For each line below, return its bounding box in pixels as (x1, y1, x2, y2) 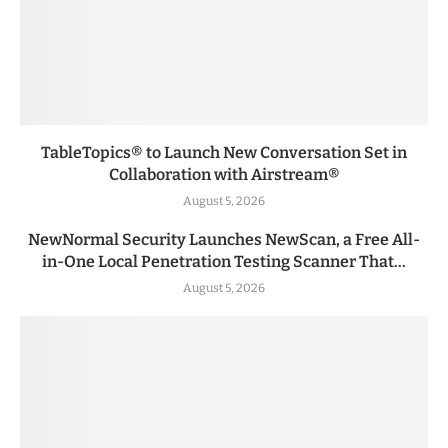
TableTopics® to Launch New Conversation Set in (41, 142, 407, 162)
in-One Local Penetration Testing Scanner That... (42, 251, 406, 271)
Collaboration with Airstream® (108, 164, 340, 184)
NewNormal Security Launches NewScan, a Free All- (28, 229, 420, 249)
